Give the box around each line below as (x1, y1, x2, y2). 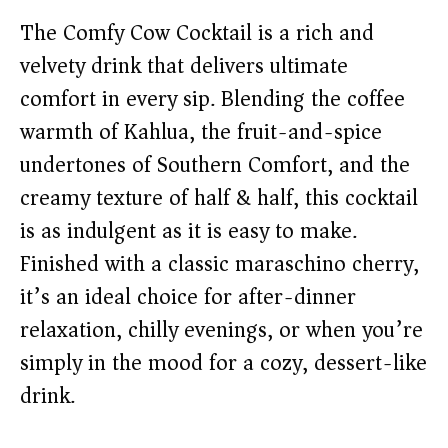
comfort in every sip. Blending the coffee (20, 80, 405, 118)
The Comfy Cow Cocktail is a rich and (20, 14, 374, 52)
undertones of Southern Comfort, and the (20, 146, 410, 184)
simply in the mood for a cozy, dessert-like (20, 344, 427, 382)
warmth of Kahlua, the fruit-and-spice (20, 113, 382, 151)
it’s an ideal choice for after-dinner (20, 278, 356, 316)
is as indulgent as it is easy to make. (20, 212, 357, 250)
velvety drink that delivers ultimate (20, 47, 348, 85)
